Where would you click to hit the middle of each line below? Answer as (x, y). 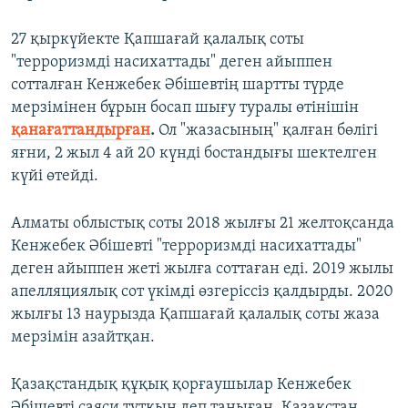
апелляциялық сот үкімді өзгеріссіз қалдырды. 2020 (202, 291)
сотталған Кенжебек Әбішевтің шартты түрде (178, 85)
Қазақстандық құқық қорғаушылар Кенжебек (181, 384)
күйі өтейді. (55, 176)
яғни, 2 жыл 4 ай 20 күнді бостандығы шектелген (194, 153)
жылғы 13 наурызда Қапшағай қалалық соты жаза (195, 314)
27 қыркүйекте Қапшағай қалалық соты (158, 39)
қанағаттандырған (81, 130)
